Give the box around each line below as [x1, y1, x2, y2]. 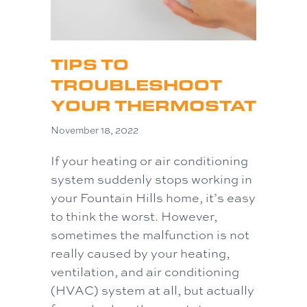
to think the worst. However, [51, 208, 217, 225]
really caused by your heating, [51, 245, 230, 262]
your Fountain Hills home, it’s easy [51, 189, 256, 206]
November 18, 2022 [51, 124, 138, 137]
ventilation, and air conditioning [51, 263, 239, 280]
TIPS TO [51, 54, 129, 75]
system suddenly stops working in [51, 171, 252, 188]
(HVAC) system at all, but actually [51, 282, 254, 299]
